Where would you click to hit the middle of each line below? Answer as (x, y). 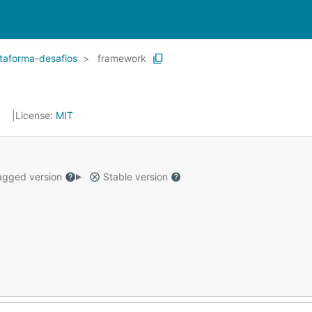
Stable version (135, 177)
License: (36, 115)
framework (122, 58)
